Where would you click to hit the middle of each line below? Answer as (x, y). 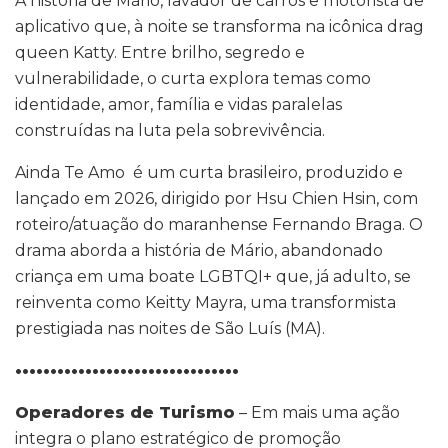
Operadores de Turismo (125, 413)
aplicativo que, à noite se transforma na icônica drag (219, 27)
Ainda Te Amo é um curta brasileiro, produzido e (209, 173)
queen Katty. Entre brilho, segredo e (160, 53)
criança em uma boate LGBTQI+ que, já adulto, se (213, 277)
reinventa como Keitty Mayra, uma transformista (205, 303)
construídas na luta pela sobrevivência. (170, 131)
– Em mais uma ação (317, 413)
